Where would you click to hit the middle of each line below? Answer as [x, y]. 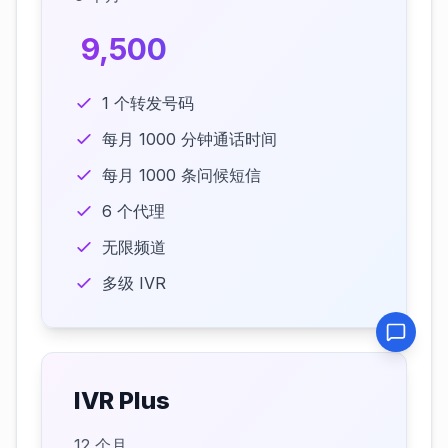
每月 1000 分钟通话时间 [189, 139]
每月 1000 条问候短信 [181, 175]
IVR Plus [122, 400]
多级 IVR [134, 283]
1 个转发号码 [148, 103]
